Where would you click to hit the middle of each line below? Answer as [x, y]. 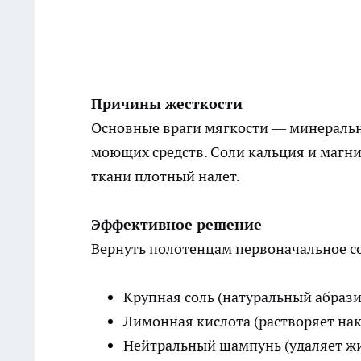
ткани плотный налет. [166, 176]
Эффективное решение [176, 224]
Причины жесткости [167, 104]
